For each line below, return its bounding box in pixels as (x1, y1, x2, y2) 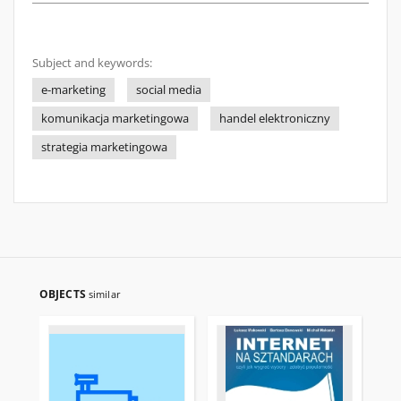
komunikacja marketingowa (41, 111, 189, 126)
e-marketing (41, 82, 106, 98)
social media (136, 82, 201, 98)
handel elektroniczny (219, 111, 330, 126)
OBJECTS (39, 286, 89, 302)
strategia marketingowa (41, 140, 167, 155)
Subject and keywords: (32, 55, 152, 71)
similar (88, 287, 121, 301)
